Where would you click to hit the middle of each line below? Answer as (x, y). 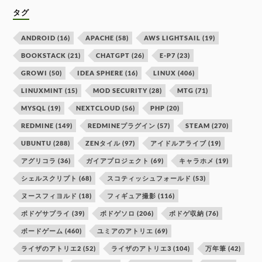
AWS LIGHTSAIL (173, 37)
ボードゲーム (42, 230)
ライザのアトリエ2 (51, 248)
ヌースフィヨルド (49, 195)
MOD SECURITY (120, 90)
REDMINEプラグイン (122, 125)
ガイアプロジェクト (118, 160)
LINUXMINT (42, 90)
